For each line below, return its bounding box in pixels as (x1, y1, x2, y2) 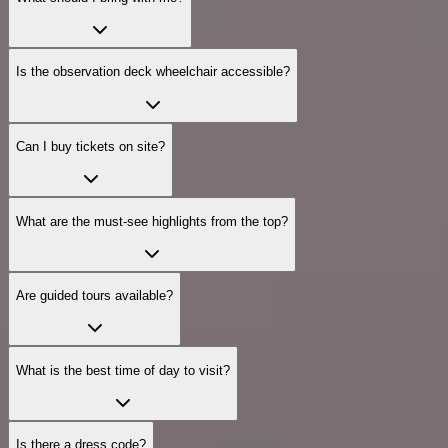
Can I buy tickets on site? (16, 138, 165, 154)
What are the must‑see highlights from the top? (16, 213, 288, 229)
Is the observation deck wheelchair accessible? (16, 64, 290, 80)
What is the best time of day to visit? (16, 362, 230, 378)
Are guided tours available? (16, 288, 173, 304)
